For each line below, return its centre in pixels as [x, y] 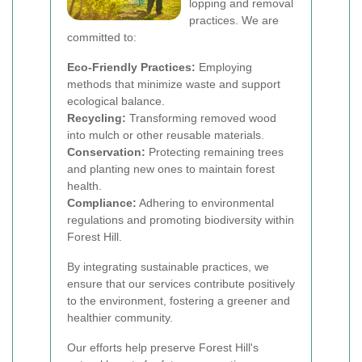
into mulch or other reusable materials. [166, 135]
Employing [224, 67]
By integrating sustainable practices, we [168, 267]
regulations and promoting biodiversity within [181, 220]
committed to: [102, 37]
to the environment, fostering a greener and [179, 301]
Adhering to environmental [205, 203]
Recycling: [97, 118]
